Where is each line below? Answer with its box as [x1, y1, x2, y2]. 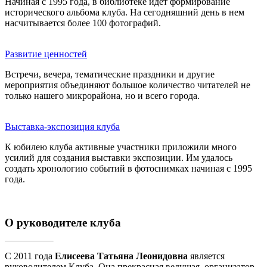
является [188, 250, 225, 261]
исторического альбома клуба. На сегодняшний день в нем [5, 7, 244, 18]
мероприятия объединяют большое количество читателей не [5, 80, 250, 91]
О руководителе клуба [5, 216, 121, 229]
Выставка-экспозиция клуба [5, 122, 120, 132]
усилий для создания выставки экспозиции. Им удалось [5, 153, 232, 163]
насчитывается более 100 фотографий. [5, 18, 161, 29]
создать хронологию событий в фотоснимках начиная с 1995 [5, 163, 252, 174]
